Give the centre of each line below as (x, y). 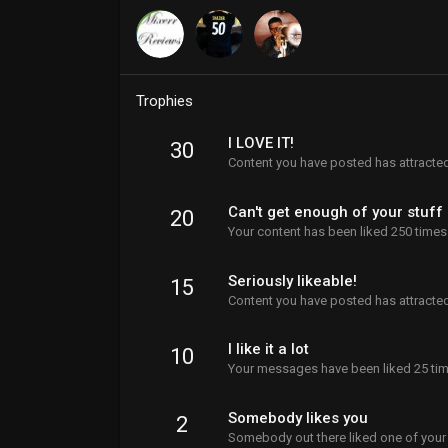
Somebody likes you (298, 418)
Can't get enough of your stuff (335, 212)
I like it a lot (268, 349)
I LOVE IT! (261, 143)
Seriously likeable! (292, 280)
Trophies (164, 100)
